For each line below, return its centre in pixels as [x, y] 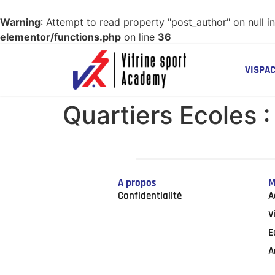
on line [139, 37]
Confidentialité [150, 196]
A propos [137, 183]
